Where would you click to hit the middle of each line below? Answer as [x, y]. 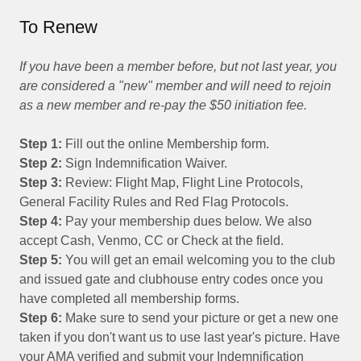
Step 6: [41, 318]
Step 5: [41, 260]
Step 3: [41, 183]
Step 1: [41, 144]
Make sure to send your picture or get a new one [200, 318]
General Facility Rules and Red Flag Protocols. [154, 202]
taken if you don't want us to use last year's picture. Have [180, 337]
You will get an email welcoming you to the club [199, 260]
